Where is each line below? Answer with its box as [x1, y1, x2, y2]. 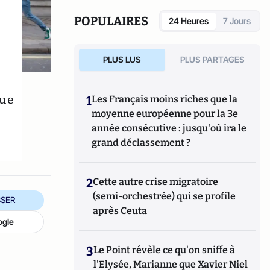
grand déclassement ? [92, 137, 191, 148]
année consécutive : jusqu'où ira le [92, 122, 247, 134]
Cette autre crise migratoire [93, 176, 219, 187]
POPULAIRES [74, 14, 149, 28]
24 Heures [169, 16, 209, 26]
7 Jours [223, 16, 251, 26]
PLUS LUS [102, 54, 141, 64]
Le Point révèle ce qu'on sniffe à [93, 244, 236, 256]
